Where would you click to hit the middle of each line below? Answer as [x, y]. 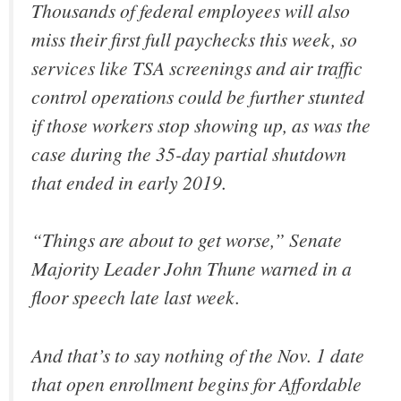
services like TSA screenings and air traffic [197, 68]
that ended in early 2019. [129, 183]
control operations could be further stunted [198, 97]
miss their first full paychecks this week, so [194, 39]
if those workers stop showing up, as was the [201, 125]
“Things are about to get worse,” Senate [187, 240]
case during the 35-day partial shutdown [189, 154]
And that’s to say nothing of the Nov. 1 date [198, 354]
